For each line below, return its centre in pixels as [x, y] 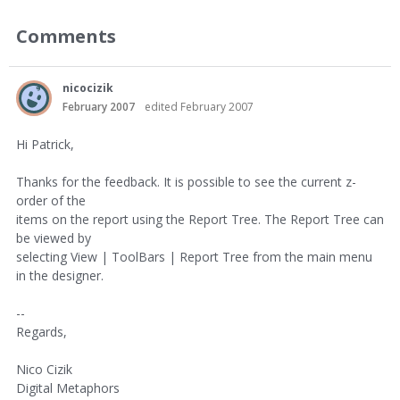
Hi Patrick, [45, 144]
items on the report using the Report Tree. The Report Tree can [200, 219]
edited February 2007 [199, 107]
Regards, [42, 332]
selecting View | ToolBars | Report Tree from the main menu [194, 257]
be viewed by [54, 238]
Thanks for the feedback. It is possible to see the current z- [186, 182]
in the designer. [60, 275]
